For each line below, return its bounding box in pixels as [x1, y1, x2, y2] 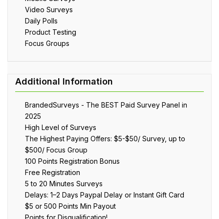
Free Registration [25, 168, 80, 176]
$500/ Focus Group [25, 145, 88, 154]
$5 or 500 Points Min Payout [25, 201, 116, 210]
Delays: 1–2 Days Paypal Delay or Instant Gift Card [25, 190, 184, 199]
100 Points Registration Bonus [25, 156, 120, 165]
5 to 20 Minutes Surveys [25, 179, 103, 188]
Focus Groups [25, 39, 69, 47]
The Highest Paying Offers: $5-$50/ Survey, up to [25, 134, 185, 143]
